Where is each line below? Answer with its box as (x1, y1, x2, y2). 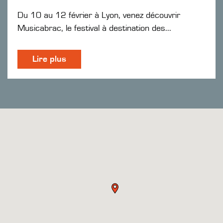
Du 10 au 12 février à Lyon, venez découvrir (17, 10, 180, 20)
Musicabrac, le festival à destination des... (17, 23, 171, 33)
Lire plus (32, 54, 66, 64)
